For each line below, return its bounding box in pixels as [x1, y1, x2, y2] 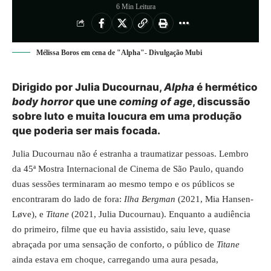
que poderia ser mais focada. [12, 125, 160, 137]
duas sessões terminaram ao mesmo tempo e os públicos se [12, 178, 235, 189]
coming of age [119, 96, 192, 108]
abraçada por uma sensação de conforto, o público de [12, 239, 217, 249]
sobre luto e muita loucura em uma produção [12, 110, 242, 122]
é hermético [194, 81, 258, 93]
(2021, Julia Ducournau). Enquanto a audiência [69, 209, 250, 219]
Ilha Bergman [124, 194, 175, 204]
